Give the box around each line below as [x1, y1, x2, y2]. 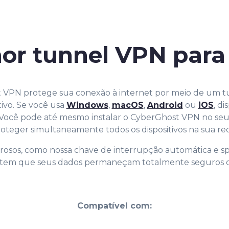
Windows [66, 100, 108, 110]
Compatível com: [77, 200, 152, 211]
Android [147, 100, 183, 110]
